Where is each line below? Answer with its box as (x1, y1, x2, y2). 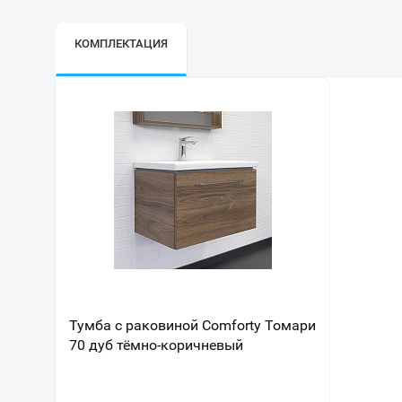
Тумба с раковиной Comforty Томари (69, 317, 316, 334)
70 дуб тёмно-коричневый (69, 336, 243, 354)
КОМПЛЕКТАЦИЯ (74, 37, 168, 50)
